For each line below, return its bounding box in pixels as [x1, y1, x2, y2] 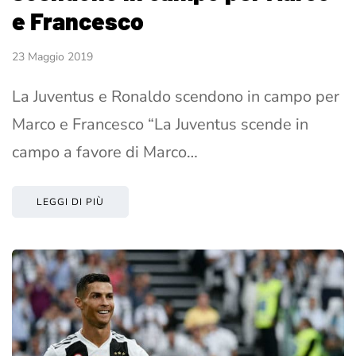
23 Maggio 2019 [12, 49, 93, 65]
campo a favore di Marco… [12, 141, 198, 164]
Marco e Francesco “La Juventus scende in [12, 114, 308, 136]
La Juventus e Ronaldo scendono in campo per [12, 86, 339, 108]
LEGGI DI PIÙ [37, 195, 104, 209]
